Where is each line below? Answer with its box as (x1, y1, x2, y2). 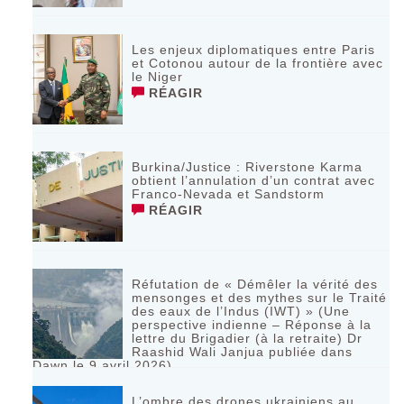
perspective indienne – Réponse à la (132, 317, 372, 332)
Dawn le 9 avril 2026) (32, 357, 173, 372)
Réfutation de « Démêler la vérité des (132, 276, 379, 291)
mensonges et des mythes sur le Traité (132, 289, 388, 305)
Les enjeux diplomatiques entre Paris (132, 41, 376, 57)
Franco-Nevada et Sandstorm (132, 186, 326, 201)
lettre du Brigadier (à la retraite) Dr (132, 330, 363, 345)
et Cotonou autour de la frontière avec (132, 55, 384, 70)
